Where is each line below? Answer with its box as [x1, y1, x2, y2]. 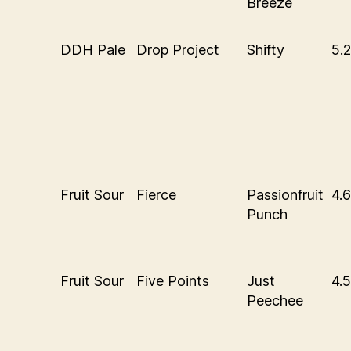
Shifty [247, 41, 284, 58]
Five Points [136, 272, 209, 289]
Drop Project [136, 41, 219, 58]
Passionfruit [247, 186, 324, 203]
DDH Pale [60, 41, 125, 58]
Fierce [136, 186, 176, 203]
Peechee [247, 291, 303, 309]
